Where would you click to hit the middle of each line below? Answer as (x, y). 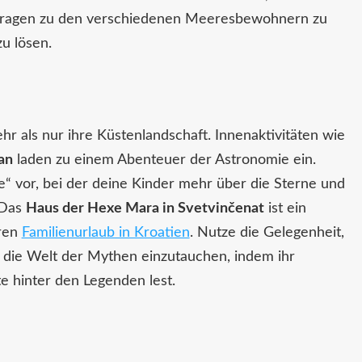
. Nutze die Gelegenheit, (267, 232)
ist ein (285, 208)
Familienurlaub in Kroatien (105, 232)
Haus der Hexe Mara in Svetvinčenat (145, 208)
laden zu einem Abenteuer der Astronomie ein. (164, 160)
